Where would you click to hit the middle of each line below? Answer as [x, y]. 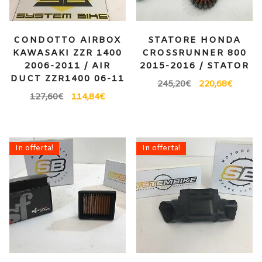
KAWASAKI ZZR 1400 [67, 54]
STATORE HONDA [195, 41]
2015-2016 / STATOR [195, 66]
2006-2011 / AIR [67, 66]
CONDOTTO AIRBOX [67, 41]
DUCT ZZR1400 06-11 [67, 79]
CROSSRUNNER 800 [195, 54]
